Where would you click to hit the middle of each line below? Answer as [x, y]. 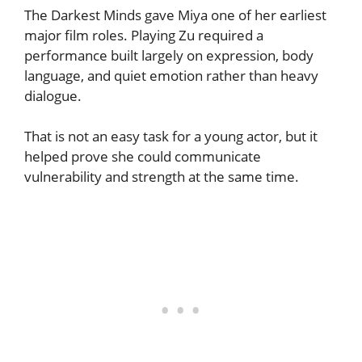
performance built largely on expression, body [169, 55]
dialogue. [53, 95]
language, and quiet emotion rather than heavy [171, 75]
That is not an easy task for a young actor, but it [171, 137]
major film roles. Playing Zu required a [144, 35]
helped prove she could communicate [143, 157]
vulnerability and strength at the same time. [162, 177]
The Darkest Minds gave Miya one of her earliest [175, 15]
